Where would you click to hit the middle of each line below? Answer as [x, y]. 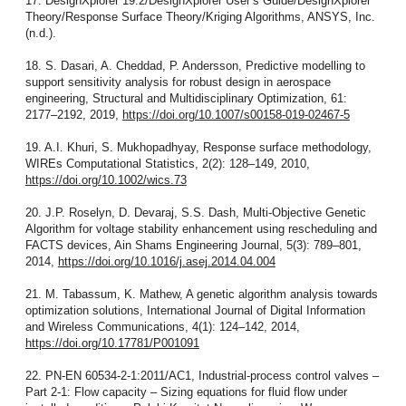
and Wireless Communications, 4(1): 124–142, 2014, [162, 326]
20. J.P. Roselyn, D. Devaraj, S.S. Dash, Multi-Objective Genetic [195, 212]
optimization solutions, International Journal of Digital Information [195, 310]
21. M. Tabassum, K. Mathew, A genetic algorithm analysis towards [201, 294]
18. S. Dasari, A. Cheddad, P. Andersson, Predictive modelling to [195, 65]
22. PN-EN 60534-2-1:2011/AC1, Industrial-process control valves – [202, 375]
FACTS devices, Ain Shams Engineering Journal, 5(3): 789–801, [193, 245]
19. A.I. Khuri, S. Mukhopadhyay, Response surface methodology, [198, 147]
